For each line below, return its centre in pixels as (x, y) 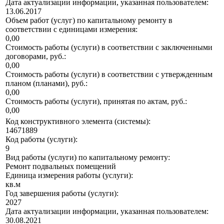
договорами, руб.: (36, 56)
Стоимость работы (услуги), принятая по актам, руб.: (96, 101)
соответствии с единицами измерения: (71, 29)
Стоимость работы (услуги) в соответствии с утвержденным (109, 74)
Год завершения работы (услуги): (62, 193)
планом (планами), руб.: (46, 83)
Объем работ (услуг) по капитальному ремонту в (89, 20)
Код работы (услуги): (41, 139)
